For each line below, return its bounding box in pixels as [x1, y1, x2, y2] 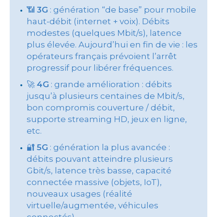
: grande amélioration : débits [49, 79, 172, 89]
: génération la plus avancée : [48, 142, 170, 152]
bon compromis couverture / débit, [27, 103, 175, 112]
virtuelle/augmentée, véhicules [27, 201, 158, 210]
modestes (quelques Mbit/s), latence [27, 28, 182, 38]
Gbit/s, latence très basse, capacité [27, 166, 171, 175]
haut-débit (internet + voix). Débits [27, 16, 170, 26]
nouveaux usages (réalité [27, 189, 132, 199]
